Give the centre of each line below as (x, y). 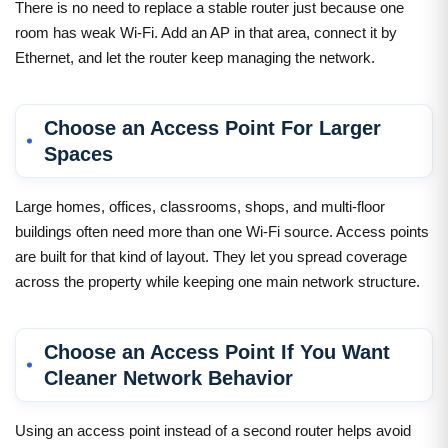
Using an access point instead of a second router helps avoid (213, 430)
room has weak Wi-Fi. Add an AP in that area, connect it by (206, 32)
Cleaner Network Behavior (168, 377)
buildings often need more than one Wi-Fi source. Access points (222, 231)
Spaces (78, 153)
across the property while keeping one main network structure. (217, 281)
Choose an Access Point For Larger (212, 127)
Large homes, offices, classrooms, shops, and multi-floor (200, 206)
